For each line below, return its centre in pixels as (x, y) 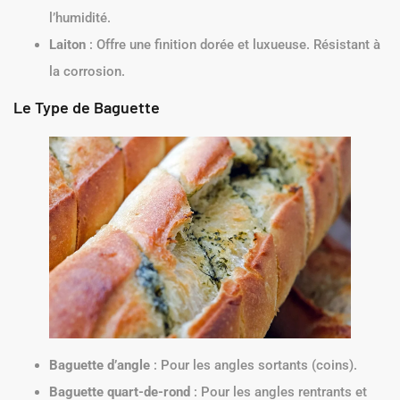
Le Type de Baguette (87, 108)
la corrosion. (87, 72)
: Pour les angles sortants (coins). (254, 365)
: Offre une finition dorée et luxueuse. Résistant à (233, 45)
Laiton (67, 45)
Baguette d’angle (100, 365)
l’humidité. (80, 18)
